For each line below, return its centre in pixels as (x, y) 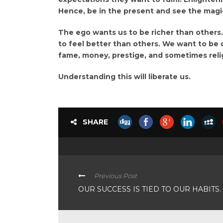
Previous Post (115, 176)
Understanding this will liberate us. (124, 77)
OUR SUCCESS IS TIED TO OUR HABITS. (150, 189)
